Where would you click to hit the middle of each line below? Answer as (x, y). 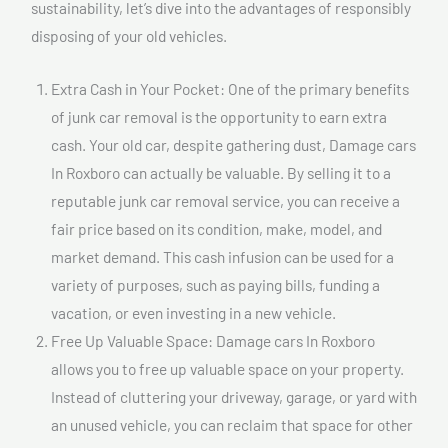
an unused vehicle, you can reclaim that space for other (232, 424)
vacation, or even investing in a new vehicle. (193, 312)
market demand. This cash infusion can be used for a (222, 256)
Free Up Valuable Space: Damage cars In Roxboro (213, 340)
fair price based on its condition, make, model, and (216, 228)
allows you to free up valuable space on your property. (227, 368)
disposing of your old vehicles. (129, 36)
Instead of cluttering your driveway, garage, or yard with (234, 396)
